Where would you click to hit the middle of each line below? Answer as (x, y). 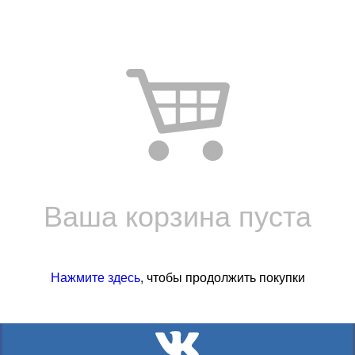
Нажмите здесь (95, 277)
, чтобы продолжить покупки (222, 277)
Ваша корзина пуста (177, 214)
